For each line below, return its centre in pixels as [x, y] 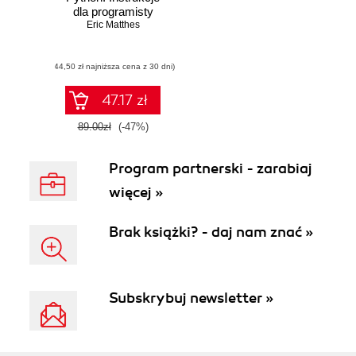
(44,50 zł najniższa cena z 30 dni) [113, 67]
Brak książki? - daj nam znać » [211, 232]
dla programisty [113, 12]
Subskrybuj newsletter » [191, 298]
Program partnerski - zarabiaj [211, 168]
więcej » [136, 192]
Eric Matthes [113, 25]
